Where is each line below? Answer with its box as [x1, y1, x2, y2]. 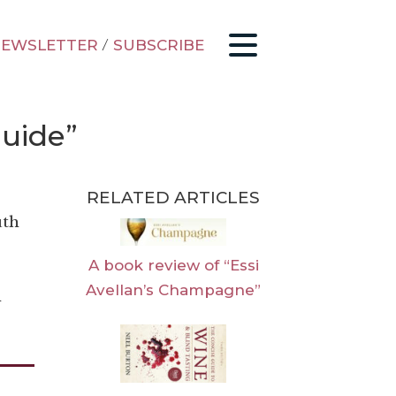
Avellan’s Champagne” [86, 280, 261, 299]
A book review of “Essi [88, 255, 259, 274]
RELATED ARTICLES [87, 187, 260, 209]
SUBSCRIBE [113, 35, 204, 54]
